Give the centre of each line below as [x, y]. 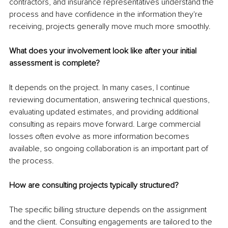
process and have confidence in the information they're [107, 14]
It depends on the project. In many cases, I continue [101, 87]
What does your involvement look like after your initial [104, 51]
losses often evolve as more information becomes [100, 136]
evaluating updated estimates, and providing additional [105, 112]
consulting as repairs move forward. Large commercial [106, 124]
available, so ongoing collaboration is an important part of [110, 148]
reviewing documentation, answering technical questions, [110, 99]
